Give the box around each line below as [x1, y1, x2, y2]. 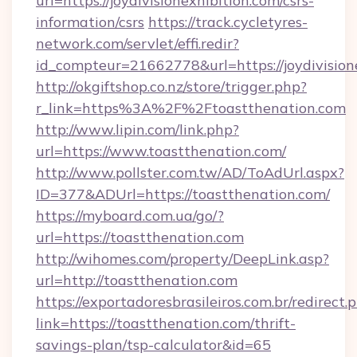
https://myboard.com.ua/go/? [36, 206, 224, 225]
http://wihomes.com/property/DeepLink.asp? [36, 249, 329, 268]
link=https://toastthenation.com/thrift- [36, 314, 296, 332]
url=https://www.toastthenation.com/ [36, 142, 286, 160]
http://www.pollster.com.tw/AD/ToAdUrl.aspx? [36, 163, 344, 182]
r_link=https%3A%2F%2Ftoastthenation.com [36, 99, 346, 117]
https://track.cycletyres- [148, 13, 308, 31]
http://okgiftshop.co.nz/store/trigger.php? [36, 77, 307, 96]
